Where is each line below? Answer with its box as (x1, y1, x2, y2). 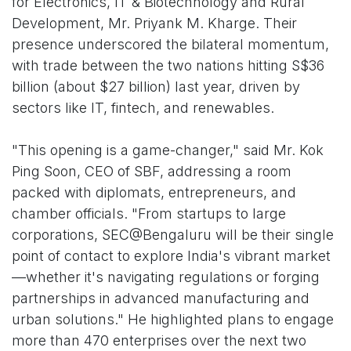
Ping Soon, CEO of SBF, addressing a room (12, 163, 291, 180)
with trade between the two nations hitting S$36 (12, 57, 324, 74)
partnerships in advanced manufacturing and (12, 290, 309, 307)
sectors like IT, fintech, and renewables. (12, 100, 274, 117)
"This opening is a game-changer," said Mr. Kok (12, 142, 324, 159)
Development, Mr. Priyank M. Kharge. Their (12, 15, 297, 32)
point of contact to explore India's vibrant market (12, 248, 331, 265)
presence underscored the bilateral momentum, (12, 36, 329, 53)
